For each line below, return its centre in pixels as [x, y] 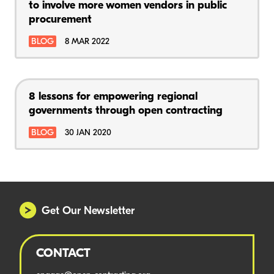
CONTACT [63, 254]
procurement [60, 20]
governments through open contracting [126, 111]
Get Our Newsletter [88, 212]
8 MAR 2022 [87, 42]
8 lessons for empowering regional [113, 97]
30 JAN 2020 [88, 133]
